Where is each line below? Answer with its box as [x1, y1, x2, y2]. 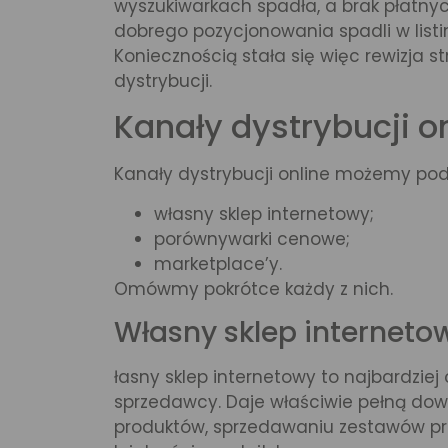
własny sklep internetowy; [154, 201, 374, 226]
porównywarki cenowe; [154, 226, 350, 251]
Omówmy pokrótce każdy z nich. [114, 276, 393, 301]
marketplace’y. [154, 251, 282, 276]
